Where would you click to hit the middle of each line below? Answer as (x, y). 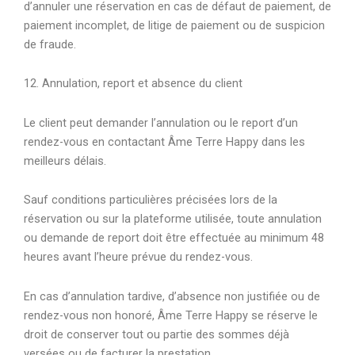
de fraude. (50, 44)
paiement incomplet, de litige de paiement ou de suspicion (174, 25)
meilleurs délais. (65, 160)
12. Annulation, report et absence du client (133, 84)
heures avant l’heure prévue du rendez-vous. (138, 257)
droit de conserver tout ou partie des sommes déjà (157, 334)
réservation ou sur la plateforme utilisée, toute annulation (173, 219)
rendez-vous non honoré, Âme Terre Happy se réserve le (171, 315)
